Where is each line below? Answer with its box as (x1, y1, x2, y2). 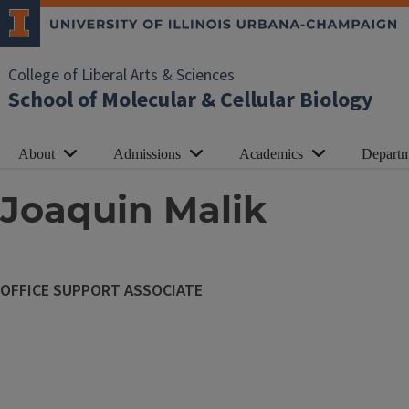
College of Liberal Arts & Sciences (8, 64, 235, 87)
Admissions (113, 146, 181, 162)
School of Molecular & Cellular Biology (8, 84, 373, 116)
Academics (239, 146, 303, 162)
